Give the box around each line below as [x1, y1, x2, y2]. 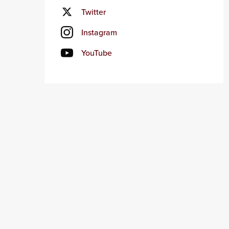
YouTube [81, 47, 112, 58]
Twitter [81, 6, 106, 17]
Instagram [81, 27, 117, 38]
